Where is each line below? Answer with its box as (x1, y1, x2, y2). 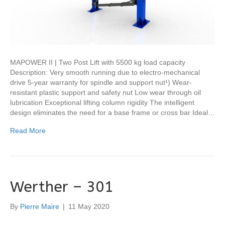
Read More (10, 127, 46, 135)
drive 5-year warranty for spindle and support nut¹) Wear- (10, 78, 192, 87)
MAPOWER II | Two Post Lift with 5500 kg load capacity (10, 58, 185, 67)
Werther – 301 (10, 178, 114, 196)
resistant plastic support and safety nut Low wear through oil (10, 88, 201, 97)
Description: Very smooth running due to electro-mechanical (10, 68, 200, 77)
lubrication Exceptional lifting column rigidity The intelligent (10, 98, 194, 107)
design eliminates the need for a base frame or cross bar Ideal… (10, 108, 215, 117)
